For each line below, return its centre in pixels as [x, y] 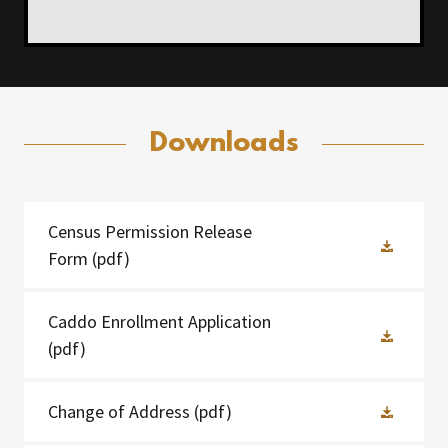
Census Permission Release [150, 231]
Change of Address [119, 411]
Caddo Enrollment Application [159, 321]
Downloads [224, 143]
